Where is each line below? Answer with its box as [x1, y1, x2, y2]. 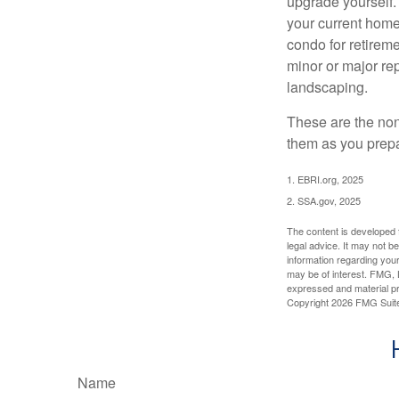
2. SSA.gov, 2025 [287, 192, 361, 208]
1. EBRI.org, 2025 [287, 171, 363, 186]
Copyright [287, 294, 331, 309]
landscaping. [287, 76, 368, 97]
